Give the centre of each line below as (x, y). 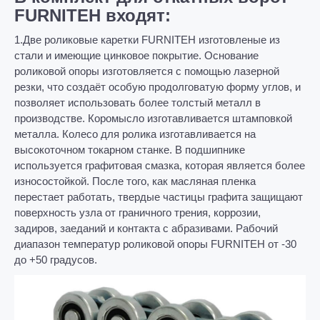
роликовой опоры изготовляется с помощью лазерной (147, 71)
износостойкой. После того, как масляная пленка (135, 181)
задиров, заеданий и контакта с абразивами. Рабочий (146, 228)
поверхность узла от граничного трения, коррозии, (137, 212)
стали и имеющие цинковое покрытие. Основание (136, 55)
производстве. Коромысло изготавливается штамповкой (153, 118)
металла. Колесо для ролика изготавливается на (135, 134)
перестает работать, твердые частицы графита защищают (159, 197)
